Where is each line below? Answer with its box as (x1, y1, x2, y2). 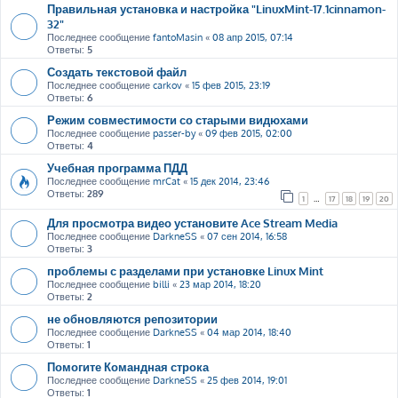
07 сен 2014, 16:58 (207, 230, 287, 243)
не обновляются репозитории (47, 311, 218, 326)
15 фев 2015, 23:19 (192, 79, 270, 92)
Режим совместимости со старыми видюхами (47, 112, 308, 127)
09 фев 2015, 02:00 (205, 127, 292, 139)
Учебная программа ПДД (47, 160, 187, 175)
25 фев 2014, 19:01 (207, 374, 287, 386)
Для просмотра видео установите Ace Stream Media (47, 215, 338, 230)
